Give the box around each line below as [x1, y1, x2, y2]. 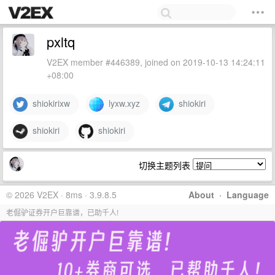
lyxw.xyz [104, 96, 140, 109]
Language [227, 188, 269, 201]
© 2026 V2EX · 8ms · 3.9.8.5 [6, 188, 117, 201]
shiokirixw [28, 96, 70, 109]
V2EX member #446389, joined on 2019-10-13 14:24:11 [47, 56, 265, 68]
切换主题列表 [139, 159, 193, 171]
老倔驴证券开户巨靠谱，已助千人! [6, 207, 118, 217]
